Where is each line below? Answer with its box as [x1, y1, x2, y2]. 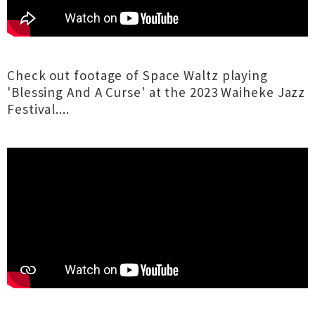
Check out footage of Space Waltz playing [7, 67, 268, 84]
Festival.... [7, 101, 70, 117]
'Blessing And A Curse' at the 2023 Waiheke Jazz [7, 84, 306, 101]
